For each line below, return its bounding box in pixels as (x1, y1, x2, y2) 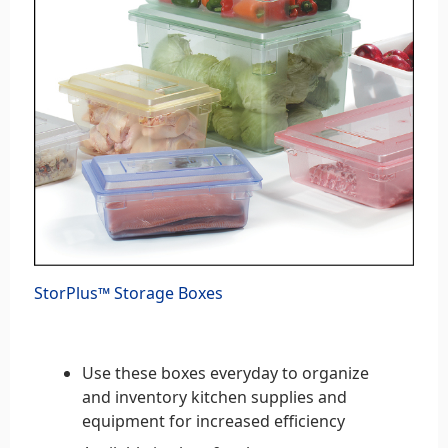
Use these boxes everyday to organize (82, 361, 369, 384)
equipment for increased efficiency (82, 409, 349, 432)
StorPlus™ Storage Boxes (34, 281, 223, 304)
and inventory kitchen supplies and (82, 385, 347, 408)
